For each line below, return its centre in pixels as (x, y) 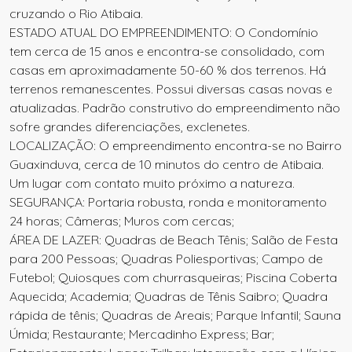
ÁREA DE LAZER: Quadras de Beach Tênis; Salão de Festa (174, 240)
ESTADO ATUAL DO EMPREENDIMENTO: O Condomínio (164, 32)
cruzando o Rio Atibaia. (76, 13)
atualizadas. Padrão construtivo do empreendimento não (175, 108)
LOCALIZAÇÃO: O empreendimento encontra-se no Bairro (176, 145)
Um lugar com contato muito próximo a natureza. (152, 183)
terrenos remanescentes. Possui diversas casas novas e (171, 89)
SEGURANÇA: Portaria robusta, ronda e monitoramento (168, 202)
